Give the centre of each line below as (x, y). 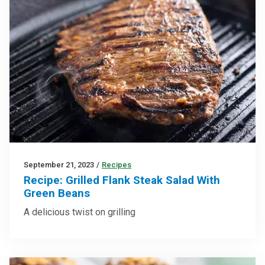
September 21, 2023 (59, 164)
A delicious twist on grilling (80, 212)
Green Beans (57, 193)
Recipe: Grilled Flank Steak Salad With (122, 180)
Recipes (117, 164)
